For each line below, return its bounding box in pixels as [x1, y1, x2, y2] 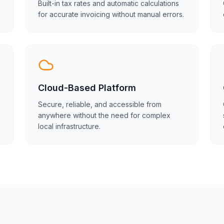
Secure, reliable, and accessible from [37, 100, 161, 108]
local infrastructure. [37, 122, 100, 130]
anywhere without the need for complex [37, 111, 170, 119]
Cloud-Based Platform [37, 82, 136, 93]
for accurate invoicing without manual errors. [37, 10, 184, 18]
